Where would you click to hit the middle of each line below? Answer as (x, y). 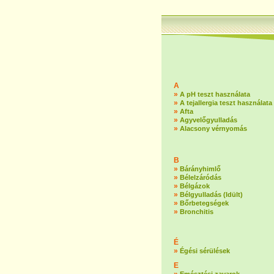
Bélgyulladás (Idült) (211, 194)
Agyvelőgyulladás (209, 120)
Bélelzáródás (201, 177)
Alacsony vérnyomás (213, 128)
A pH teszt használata (215, 94)
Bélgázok (195, 186)
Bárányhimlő (200, 169)
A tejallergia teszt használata (226, 103)
